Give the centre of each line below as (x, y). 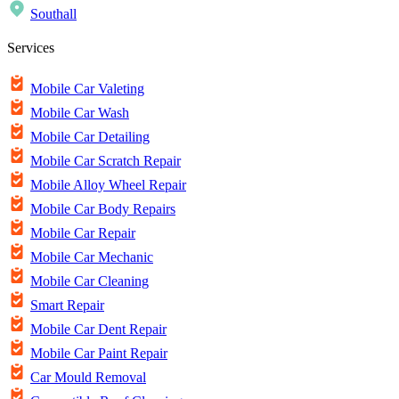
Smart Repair (67, 305)
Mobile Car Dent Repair (98, 330)
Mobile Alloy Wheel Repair (108, 185)
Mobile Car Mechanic (92, 257)
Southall (53, 13)
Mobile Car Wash (80, 113)
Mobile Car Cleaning (90, 281)
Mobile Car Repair (83, 233)
